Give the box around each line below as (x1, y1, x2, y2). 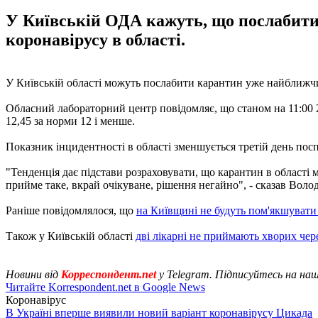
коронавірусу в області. (6, 30, 185, 49)
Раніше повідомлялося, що (6, 204, 136, 216)
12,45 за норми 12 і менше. (6, 114, 135, 127)
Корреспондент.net (61, 268, 156, 280)
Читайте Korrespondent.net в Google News (6, 280, 205, 293)
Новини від (6, 268, 61, 280)
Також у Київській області (6, 229, 136, 242)
